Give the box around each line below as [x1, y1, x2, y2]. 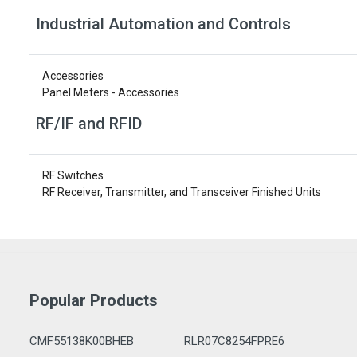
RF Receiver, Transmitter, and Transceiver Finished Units [42, 186, 321, 198]
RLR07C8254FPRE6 [183, 334, 284, 348]
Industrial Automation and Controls [36, 14, 291, 33]
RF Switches [42, 169, 104, 182]
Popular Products [29, 291, 158, 310]
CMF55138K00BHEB [29, 334, 134, 348]
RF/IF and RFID [36, 114, 142, 133]
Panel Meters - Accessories [42, 86, 179, 99]
